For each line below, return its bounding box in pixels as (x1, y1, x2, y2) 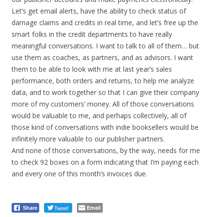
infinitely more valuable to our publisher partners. (12, 134, 165, 143)
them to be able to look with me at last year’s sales (12, 64, 172, 74)
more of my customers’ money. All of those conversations (12, 99, 194, 108)
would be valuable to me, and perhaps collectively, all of (12, 111, 186, 120)
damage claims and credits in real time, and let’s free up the (12, 18, 198, 27)
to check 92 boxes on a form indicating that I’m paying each (12, 157, 199, 167)
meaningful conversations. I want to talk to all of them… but (12, 41, 199, 50)
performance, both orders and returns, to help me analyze (12, 76, 194, 85)
